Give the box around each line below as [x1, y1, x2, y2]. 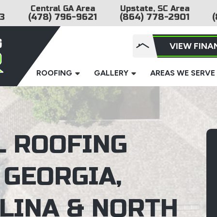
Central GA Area [30, 4, 95, 13]
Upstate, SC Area [120, 4, 189, 13]
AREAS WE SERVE [150, 68, 215, 77]
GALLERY [94, 68, 128, 77]
